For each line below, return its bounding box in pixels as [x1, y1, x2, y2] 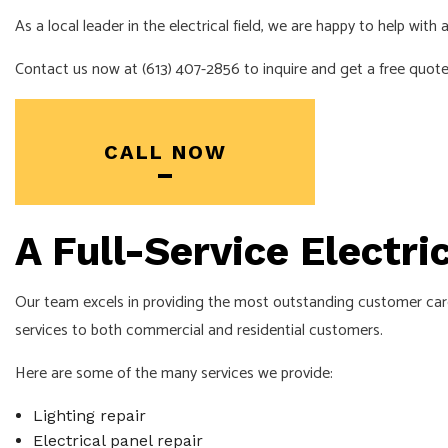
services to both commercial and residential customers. [15, 316, 383, 344]
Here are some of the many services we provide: [15, 359, 333, 387]
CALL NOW [103, 139, 227, 164]
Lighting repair [32, 405, 146, 425]
